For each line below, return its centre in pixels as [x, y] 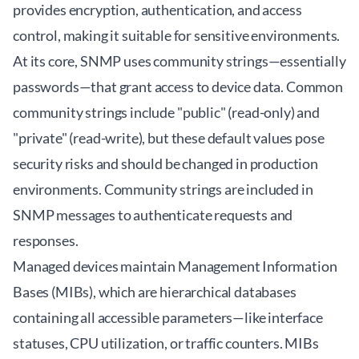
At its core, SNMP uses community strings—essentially [179, 61]
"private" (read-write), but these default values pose [169, 138]
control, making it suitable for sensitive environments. [177, 35]
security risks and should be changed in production [165, 163]
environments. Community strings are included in [163, 189]
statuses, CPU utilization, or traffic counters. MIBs [166, 343]
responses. [46, 240]
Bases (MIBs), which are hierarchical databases [155, 292]
